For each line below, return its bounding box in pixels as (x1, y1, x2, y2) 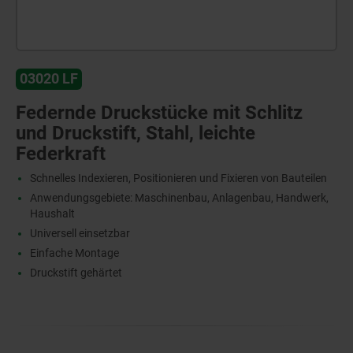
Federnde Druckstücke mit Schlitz (16, 101, 303, 124)
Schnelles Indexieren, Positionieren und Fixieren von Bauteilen (29, 171, 327, 184)
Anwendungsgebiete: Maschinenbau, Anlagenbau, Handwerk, (29, 191, 329, 204)
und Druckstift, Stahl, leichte (16, 121, 255, 144)
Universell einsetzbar (29, 226, 130, 240)
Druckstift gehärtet (29, 266, 122, 279)
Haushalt (29, 206, 75, 220)
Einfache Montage (29, 246, 119, 259)
